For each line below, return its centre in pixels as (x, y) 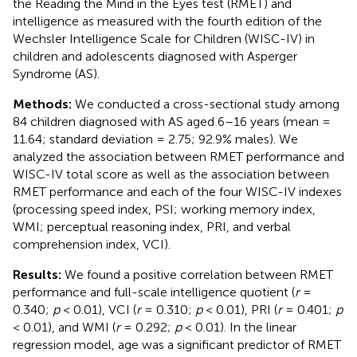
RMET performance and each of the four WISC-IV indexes (177, 191)
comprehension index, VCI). (92, 244)
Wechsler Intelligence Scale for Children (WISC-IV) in (164, 38)
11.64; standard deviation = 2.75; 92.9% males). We (155, 139)
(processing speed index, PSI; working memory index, (164, 209)
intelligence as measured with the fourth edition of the (167, 21)
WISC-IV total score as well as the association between (171, 174)
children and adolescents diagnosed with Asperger (155, 56)
